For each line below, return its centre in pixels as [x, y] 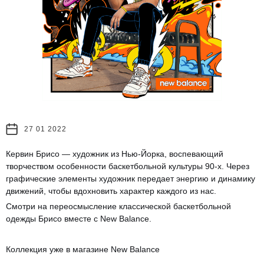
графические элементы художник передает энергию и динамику [131, 178]
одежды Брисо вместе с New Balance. [79, 218]
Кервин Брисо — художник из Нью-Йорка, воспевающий [115, 154]
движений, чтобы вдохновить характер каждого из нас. [111, 191]
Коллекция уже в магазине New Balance [83, 249]
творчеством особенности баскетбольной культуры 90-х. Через [128, 166]
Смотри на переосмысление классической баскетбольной [118, 206]
